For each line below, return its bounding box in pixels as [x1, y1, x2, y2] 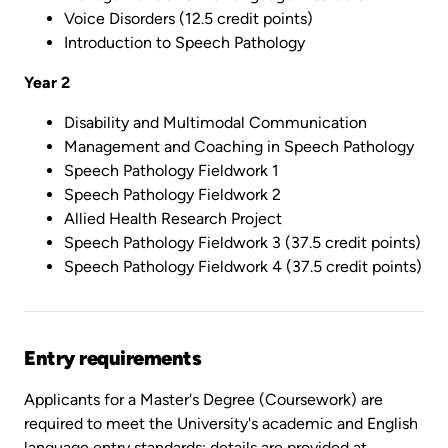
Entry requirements [24, 345, 201, 370]
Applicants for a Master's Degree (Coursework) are [24, 389, 383, 409]
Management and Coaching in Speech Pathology [64, 136, 414, 156]
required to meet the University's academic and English [24, 413, 418, 433]
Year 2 [24, 72, 70, 92]
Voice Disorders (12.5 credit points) [64, 8, 313, 28]
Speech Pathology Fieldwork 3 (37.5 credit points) [64, 232, 421, 252]
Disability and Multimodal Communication [64, 112, 367, 132]
